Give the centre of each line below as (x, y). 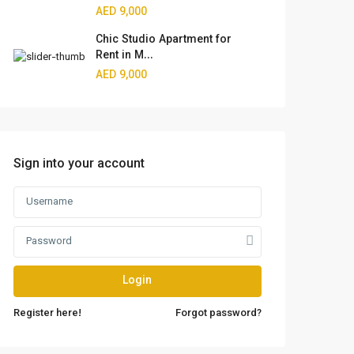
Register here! (47, 314)
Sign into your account (79, 165)
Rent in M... (124, 56)
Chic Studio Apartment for (164, 40)
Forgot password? (218, 314)
